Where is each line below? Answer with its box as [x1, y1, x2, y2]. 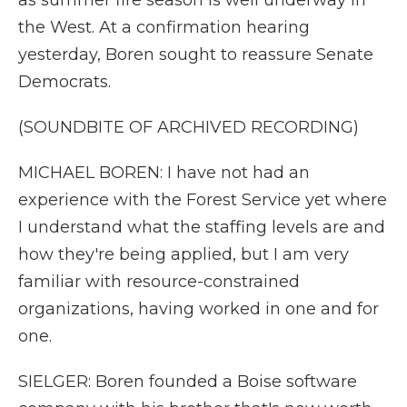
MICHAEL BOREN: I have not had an [18, 163, 310, 183]
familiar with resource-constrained [18, 272, 300, 292]
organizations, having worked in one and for [18, 299, 379, 319]
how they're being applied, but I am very [18, 244, 349, 264]
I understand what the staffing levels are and [18, 217, 385, 237]
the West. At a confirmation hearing [18, 17, 310, 37]
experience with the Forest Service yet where [18, 190, 387, 210]
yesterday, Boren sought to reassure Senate [18, 45, 373, 65]
